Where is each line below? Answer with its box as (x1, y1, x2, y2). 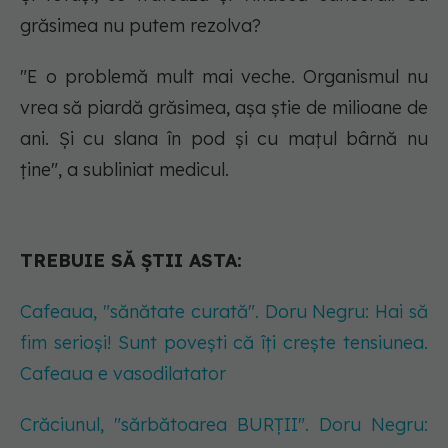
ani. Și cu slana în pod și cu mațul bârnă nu (20, 127, 428, 150)
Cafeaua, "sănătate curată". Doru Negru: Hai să (20, 300, 428, 323)
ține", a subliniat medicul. (20, 158, 229, 181)
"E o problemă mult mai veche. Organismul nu (20, 65, 428, 88)
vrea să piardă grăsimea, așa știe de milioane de (20, 96, 428, 119)
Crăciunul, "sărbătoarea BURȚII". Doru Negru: (20, 413, 428, 436)
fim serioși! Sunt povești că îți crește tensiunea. (20, 331, 428, 354)
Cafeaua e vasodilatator (20, 362, 226, 385)
